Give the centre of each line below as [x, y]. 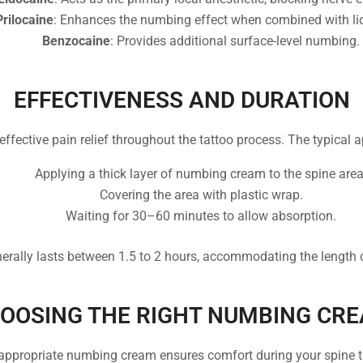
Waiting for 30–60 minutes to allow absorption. [201, 216]
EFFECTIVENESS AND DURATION [181, 100]
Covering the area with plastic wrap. [201, 195]
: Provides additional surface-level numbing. [235, 41]
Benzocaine [76, 41]
